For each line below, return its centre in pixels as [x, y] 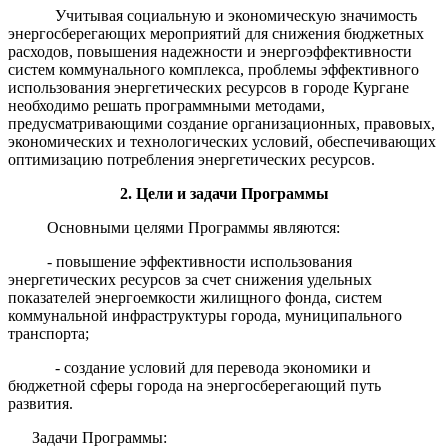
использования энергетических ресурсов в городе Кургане [208, 87]
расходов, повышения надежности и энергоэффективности [210, 51]
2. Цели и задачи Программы [224, 193]
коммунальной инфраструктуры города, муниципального [205, 315]
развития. [40, 403]
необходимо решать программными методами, [166, 105]
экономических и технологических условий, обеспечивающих [222, 141]
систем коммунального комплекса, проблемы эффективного [213, 69]
